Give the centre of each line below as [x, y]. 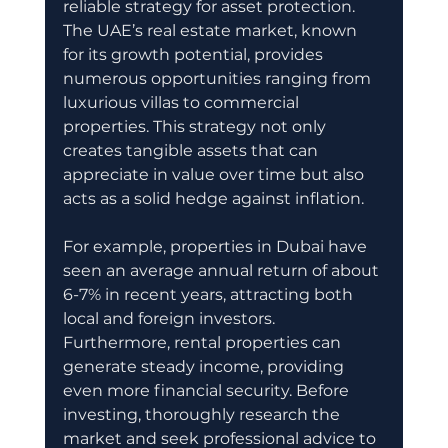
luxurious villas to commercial [182, 103]
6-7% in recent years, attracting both [209, 295]
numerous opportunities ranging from [218, 79]
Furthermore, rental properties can [203, 343]
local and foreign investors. [170, 319]
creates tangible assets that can [192, 151]
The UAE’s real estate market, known [211, 31]
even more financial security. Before [207, 391]
